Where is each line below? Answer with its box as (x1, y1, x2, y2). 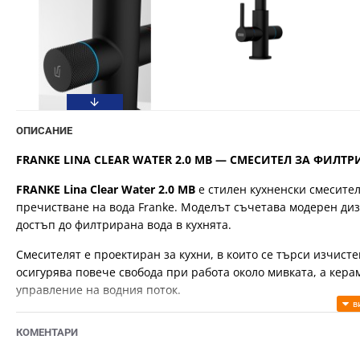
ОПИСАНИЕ (16, 125, 72, 137)
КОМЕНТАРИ (16, 326, 78, 339)
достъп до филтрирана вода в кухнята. (16, 217, 231, 233)
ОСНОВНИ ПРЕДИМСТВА (16, 312, 158, 328)
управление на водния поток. (16, 282, 181, 298)
